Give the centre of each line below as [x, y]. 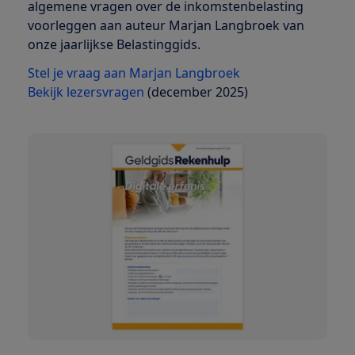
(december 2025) [196, 92]
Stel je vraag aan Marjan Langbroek [134, 73]
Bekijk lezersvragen [86, 92]
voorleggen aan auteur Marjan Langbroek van [166, 26]
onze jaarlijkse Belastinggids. [114, 45]
